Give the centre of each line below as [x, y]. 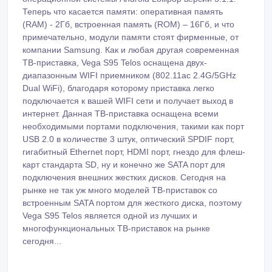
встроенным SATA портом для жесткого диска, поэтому [132, 32]
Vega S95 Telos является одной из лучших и [110, 45]
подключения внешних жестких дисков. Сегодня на [124, 7]
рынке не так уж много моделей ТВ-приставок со [120, 20]
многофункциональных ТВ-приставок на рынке [116, 58]
